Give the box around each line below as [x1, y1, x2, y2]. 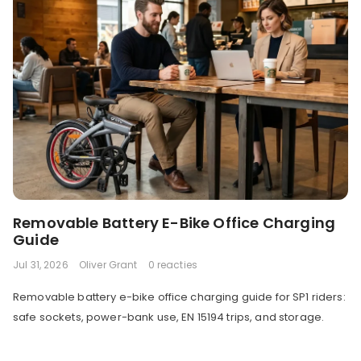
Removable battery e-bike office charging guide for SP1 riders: [13, 288, 346, 305]
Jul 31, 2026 [13, 257, 68, 272]
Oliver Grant [78, 257, 138, 272]
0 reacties [147, 257, 198, 272]
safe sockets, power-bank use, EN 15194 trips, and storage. [13, 309, 325, 325]
